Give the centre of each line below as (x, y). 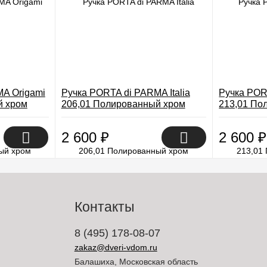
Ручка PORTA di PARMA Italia (125, 93)
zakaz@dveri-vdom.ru (116, 247)
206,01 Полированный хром (123, 104)
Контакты (104, 207)
